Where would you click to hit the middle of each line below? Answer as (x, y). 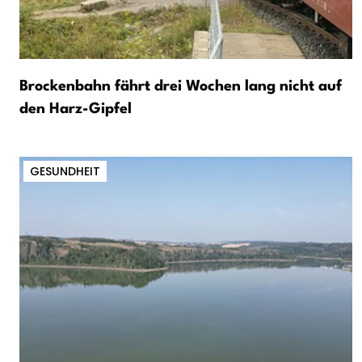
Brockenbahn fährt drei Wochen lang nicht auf (181, 87)
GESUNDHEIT (65, 172)
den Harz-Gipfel (76, 109)
